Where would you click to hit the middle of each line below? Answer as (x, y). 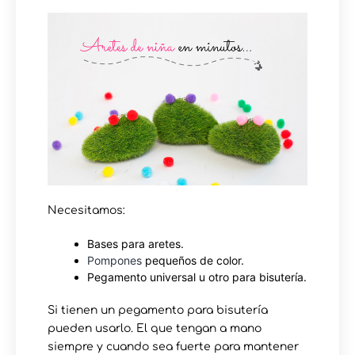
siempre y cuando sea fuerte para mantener (173, 347)
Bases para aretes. (136, 244)
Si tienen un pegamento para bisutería (158, 311)
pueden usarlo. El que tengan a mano (155, 329)
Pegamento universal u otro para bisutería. (197, 277)
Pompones (115, 261)
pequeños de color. (193, 261)
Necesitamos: (86, 211)
